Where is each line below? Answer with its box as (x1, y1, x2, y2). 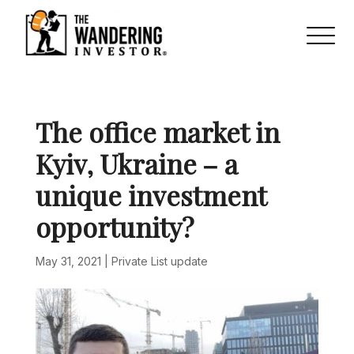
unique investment (35, 177, 266, 214)
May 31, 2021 (35, 254, 101, 269)
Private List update (111, 254, 208, 269)
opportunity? (35, 209, 194, 246)
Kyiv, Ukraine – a (35, 145, 238, 183)
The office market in (35, 114, 280, 151)
